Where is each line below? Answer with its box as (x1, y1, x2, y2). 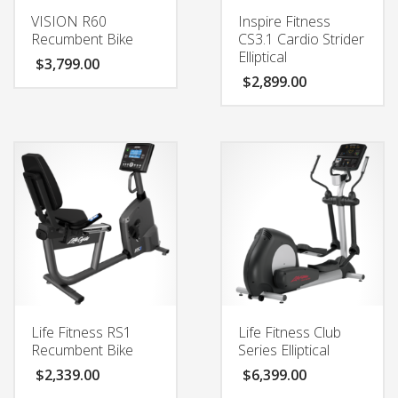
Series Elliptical (237, 339, 330, 360)
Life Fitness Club (237, 322, 341, 342)
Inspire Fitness (237, 11, 330, 31)
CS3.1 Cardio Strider (237, 28, 364, 49)
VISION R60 (31, 11, 107, 31)
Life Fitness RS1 (31, 322, 131, 342)
